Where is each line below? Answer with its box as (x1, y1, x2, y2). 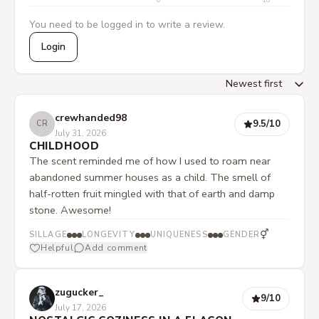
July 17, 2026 (55, 302, 106, 313)
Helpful (41, 242, 74, 253)
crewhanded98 (55, 111, 127, 125)
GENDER (222, 229, 261, 240)
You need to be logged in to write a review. (29, 18, 225, 31)
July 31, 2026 (55, 127, 106, 139)
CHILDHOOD (29, 139, 100, 153)
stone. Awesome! (29, 203, 111, 217)
